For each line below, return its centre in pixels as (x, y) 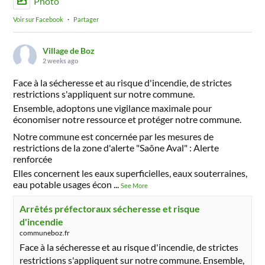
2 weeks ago (61, 60)
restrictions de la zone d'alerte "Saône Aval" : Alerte (116, 147)
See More (135, 185)
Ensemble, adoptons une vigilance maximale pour (113, 108)
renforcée (33, 159)
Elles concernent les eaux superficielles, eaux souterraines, (130, 173)
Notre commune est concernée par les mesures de (114, 136)
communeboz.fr (45, 232)
